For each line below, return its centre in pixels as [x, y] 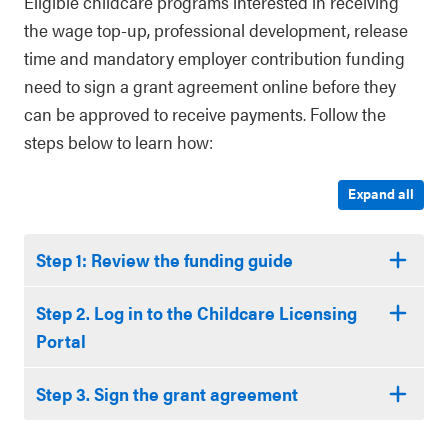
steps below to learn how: [118, 141]
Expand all [381, 193]
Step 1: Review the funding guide [164, 259]
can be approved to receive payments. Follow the [205, 113]
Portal [61, 340]
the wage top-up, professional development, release [216, 29]
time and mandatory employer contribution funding [214, 57]
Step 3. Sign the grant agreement [167, 393]
